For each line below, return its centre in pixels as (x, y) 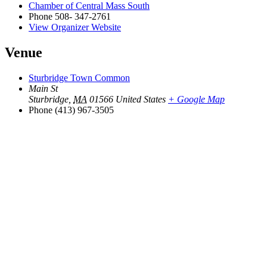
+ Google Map (196, 99)
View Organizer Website (75, 27)
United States (141, 99)
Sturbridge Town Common (79, 77)
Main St (43, 88)
